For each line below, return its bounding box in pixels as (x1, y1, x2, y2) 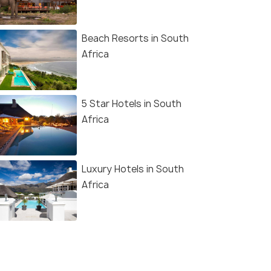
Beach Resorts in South (82, 32, 189, 45)
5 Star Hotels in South (82, 97, 181, 111)
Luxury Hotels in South (82, 163, 184, 176)
